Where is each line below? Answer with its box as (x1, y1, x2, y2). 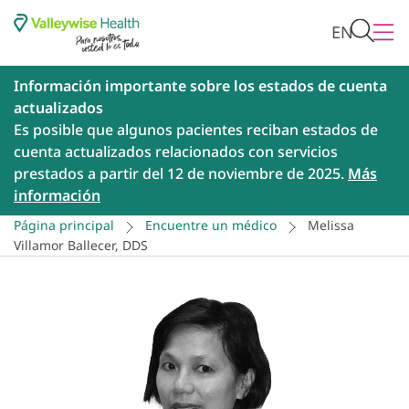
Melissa (308, 216, 354, 235)
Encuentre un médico (145, 216, 277, 235)
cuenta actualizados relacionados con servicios (14, 142, 338, 163)
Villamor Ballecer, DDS (14, 236, 148, 255)
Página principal (14, 216, 114, 235)
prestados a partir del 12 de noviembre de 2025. (14, 163, 348, 184)
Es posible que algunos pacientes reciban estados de (14, 120, 378, 141)
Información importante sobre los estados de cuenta (14, 76, 387, 97)
